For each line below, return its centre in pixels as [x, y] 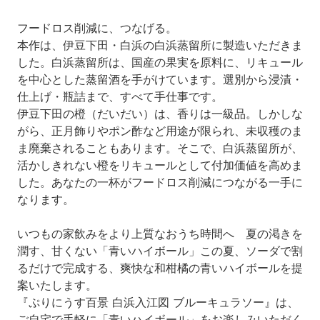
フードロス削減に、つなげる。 [97, 28]
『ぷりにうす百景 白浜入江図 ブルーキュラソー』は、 [157, 302]
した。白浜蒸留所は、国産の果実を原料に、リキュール [160, 62]
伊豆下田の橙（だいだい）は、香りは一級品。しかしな [160, 114]
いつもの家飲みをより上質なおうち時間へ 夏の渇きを [160, 234]
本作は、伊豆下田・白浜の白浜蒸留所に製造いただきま [160, 45]
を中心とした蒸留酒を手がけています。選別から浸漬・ [160, 80]
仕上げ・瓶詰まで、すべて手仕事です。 [120, 97]
